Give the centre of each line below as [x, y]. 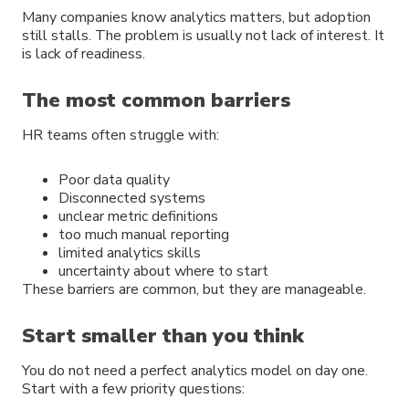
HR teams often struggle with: [121, 136]
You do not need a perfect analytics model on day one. [195, 370]
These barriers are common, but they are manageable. [194, 290]
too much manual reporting [144, 235]
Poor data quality [114, 180]
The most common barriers [156, 101]
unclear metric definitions [138, 217]
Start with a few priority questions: [133, 388]
